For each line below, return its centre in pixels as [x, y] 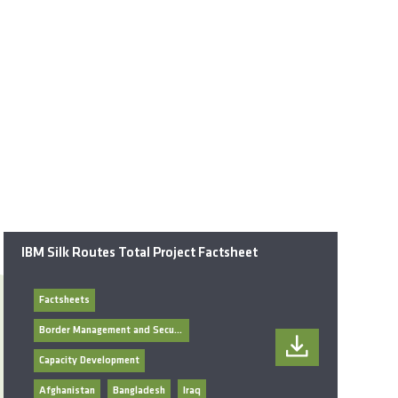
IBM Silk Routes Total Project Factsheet [140, 254]
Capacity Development [90, 361]
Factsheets [65, 301]
